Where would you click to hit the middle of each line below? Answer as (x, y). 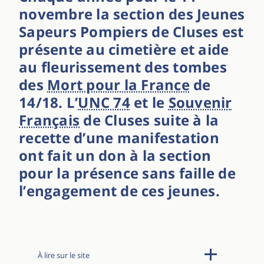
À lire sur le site (64, 255)
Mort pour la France (118, 85)
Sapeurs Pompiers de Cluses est (131, 32)
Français (49, 120)
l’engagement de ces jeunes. (119, 191)
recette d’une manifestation (119, 138)
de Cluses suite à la (149, 120)
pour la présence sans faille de (127, 173)
